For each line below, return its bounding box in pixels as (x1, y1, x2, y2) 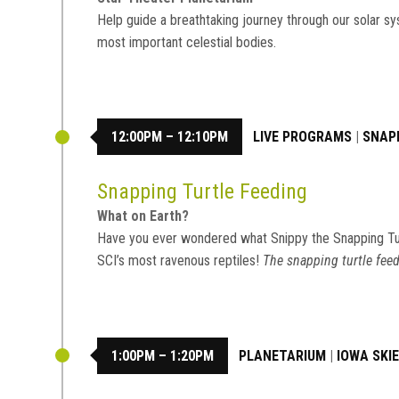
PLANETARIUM (239, 346, 327, 364)
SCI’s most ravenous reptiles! (97, 251, 264, 269)
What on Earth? (97, 207, 190, 224)
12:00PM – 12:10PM (111, 128, 229, 146)
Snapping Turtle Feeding (97, 178, 308, 204)
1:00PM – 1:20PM (111, 346, 215, 364)
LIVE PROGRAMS (253, 128, 353, 146)
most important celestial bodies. (97, 33, 277, 51)
